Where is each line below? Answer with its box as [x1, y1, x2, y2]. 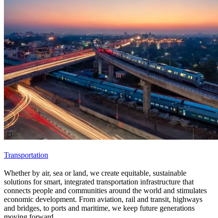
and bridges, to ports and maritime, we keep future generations [4, 203, 195, 212]
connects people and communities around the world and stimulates [4, 186, 207, 195]
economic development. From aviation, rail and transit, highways [4, 195, 202, 203]
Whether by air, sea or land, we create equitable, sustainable [4, 168, 186, 177]
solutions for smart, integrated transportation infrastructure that [4, 177, 194, 186]
